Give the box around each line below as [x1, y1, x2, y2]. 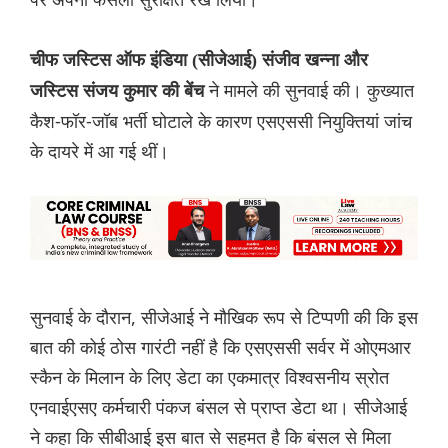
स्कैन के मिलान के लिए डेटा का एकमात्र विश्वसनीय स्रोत [30, 365, 389, 390]
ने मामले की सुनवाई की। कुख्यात [209, 78, 414, 103]
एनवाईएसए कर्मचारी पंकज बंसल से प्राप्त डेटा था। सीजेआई [30, 395, 407, 420]
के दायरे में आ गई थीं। [30, 139, 169, 164]
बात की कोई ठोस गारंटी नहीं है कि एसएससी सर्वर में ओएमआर [30, 335, 411, 360]
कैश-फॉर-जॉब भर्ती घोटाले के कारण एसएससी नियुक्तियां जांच [30, 109, 412, 134]
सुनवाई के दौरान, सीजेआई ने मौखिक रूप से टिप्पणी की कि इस [30, 305, 418, 330]
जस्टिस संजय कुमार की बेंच [30, 81, 209, 102]
